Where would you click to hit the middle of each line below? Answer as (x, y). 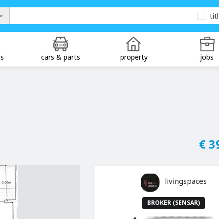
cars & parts (61, 57)
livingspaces (186, 181)
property (134, 57)
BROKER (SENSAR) (174, 203)
